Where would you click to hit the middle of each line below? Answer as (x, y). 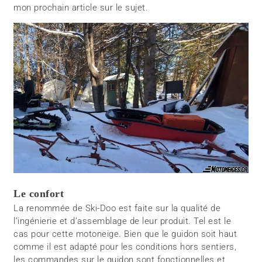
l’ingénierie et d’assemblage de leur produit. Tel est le (123, 221)
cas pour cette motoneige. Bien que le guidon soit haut (125, 234)
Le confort (39, 194)
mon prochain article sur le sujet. (81, 7)
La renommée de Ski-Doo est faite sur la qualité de (117, 208)
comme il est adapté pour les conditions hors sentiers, (125, 247)
